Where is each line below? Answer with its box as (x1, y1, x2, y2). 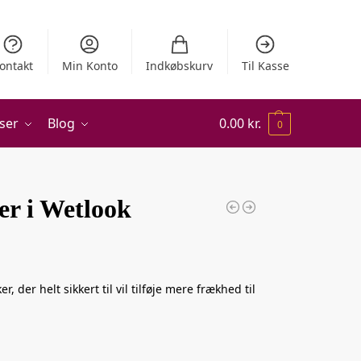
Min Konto (61, 57, 118, 73)
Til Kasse (241, 57, 289, 73)
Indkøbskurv (146, 57, 214, 73)
